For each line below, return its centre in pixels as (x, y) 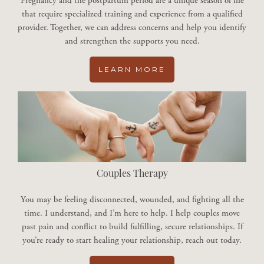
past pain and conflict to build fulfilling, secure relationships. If (132, 227)
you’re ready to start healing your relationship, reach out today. (132, 240)
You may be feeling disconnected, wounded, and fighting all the (132, 200)
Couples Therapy (132, 175)
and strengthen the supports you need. (132, 41)
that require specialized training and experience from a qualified (132, 14)
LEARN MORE (132, 70)
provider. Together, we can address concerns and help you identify (132, 28)
